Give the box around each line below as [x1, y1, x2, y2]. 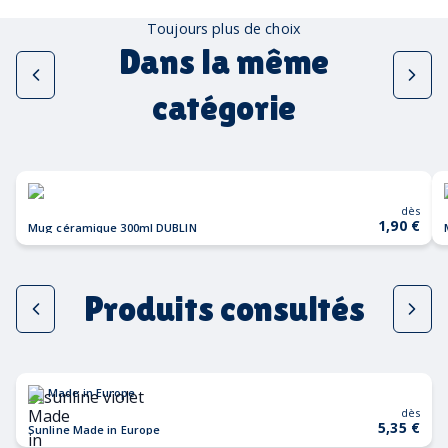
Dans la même [118, 41, 330, 83]
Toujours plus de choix [147, 19, 301, 39]
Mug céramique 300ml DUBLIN [28, 220, 197, 236]
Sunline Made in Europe [28, 422, 161, 438]
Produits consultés [83, 288, 365, 330]
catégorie [151, 87, 297, 129]
